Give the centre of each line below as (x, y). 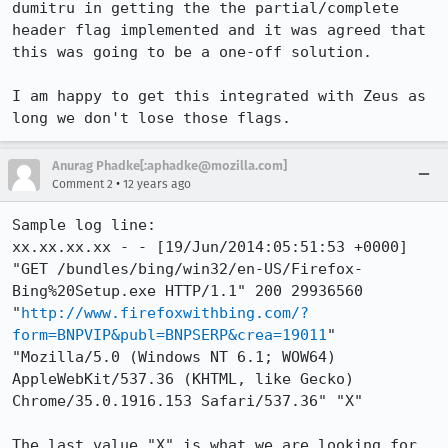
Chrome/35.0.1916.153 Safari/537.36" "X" (187, 401)
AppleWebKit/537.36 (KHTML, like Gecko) (183, 379)
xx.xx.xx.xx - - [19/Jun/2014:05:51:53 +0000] (210, 247)
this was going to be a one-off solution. (192, 52)
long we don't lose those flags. (151, 118)
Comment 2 (82, 184)
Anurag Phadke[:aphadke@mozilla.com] (169, 165)
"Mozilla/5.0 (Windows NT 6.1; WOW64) (174, 357)
